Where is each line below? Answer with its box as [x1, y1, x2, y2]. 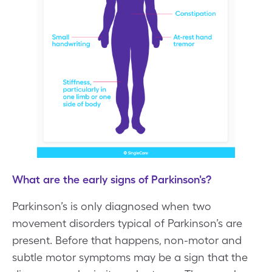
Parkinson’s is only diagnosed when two [12, 199, 211, 212]
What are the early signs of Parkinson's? [12, 172, 211, 186]
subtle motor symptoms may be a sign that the [12, 250, 248, 263]
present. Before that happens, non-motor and [12, 233, 242, 246]
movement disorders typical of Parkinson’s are [12, 216, 242, 229]
